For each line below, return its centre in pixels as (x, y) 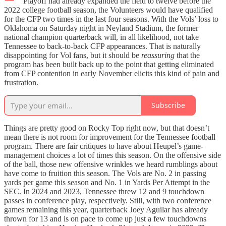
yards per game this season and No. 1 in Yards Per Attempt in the (107, 182)
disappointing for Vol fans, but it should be (73, 55)
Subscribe (168, 105)
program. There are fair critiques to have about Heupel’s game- (104, 146)
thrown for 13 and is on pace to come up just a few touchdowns (105, 218)
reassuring (158, 55)
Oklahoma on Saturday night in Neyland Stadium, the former (101, 28)
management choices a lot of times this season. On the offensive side (112, 155)
